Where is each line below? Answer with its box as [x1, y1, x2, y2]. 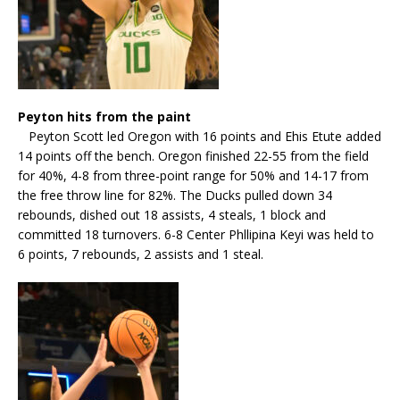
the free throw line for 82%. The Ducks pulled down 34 [18, 186, 332, 204]
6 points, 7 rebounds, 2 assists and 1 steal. [18, 245, 263, 262]
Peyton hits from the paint [18, 107, 191, 125]
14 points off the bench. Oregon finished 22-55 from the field [18, 146, 369, 164]
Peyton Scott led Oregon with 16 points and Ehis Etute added [18, 127, 381, 145]
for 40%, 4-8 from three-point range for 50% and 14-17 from [18, 166, 369, 184]
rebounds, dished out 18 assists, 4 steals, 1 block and [18, 205, 326, 223]
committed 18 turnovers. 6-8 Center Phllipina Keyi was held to [18, 225, 374, 243]
